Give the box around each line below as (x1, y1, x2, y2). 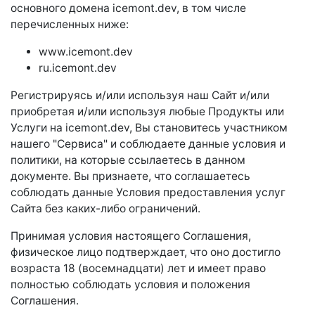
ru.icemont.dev (39, 61, 117, 75)
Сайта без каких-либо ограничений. (11, 202, 200, 215)
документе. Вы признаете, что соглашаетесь (11, 169, 250, 183)
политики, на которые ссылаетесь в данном (11, 153, 245, 167)
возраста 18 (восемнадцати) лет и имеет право (11, 262, 266, 275)
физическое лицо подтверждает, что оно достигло (11, 245, 281, 259)
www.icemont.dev (39, 45, 133, 58)
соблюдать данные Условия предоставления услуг (11, 186, 285, 199)
